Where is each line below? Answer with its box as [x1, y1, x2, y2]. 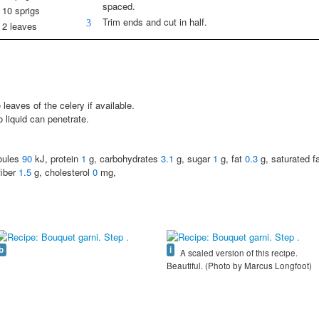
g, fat [218, 152, 245, 166]
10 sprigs [1, 4, 40, 18]
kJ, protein [32, 152, 81, 166]
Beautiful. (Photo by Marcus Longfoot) [167, 260, 312, 272]
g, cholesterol [31, 165, 93, 179]
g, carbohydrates [86, 152, 161, 166]
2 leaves [1, 19, 37, 33]
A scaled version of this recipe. [178, 247, 298, 259]
